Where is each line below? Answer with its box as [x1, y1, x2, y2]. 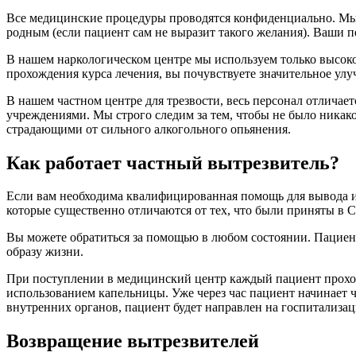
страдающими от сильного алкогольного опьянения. [6, 122, 291, 136]
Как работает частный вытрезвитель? [6, 152, 339, 173]
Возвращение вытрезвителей [6, 331, 259, 352]
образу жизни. [6, 245, 83, 259]
